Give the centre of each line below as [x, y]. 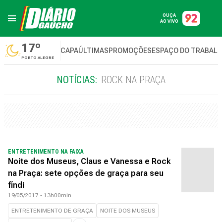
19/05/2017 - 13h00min [40, 195]
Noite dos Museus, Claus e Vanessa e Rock [89, 161]
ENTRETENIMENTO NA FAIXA [47, 152]
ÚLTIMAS [93, 51]
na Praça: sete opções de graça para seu [86, 173]
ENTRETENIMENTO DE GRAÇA [52, 211]
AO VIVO [169, 21]
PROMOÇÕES [130, 51]
